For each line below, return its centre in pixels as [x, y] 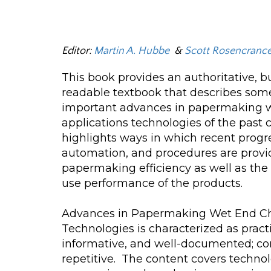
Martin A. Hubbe [133, 51]
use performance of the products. [152, 183]
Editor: [78, 51]
